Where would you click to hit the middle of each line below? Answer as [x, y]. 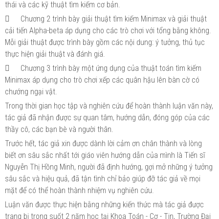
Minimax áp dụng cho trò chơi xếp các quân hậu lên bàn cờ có [102, 80]
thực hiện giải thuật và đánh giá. [55, 54]
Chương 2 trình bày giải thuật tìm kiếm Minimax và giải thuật [114, 19]
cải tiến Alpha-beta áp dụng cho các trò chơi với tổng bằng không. [108, 30]
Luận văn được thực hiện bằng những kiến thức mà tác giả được [104, 204]
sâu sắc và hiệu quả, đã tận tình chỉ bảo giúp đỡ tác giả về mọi [103, 178]
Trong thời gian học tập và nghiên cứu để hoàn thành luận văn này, [109, 106]
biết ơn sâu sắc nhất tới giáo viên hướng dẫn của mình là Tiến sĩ [105, 155]
